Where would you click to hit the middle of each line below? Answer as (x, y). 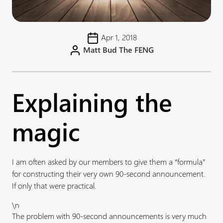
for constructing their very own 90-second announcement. (109, 173)
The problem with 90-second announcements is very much (109, 216)
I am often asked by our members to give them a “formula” (109, 161)
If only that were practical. (54, 185)
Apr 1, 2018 (118, 37)
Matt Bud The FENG (118, 49)
